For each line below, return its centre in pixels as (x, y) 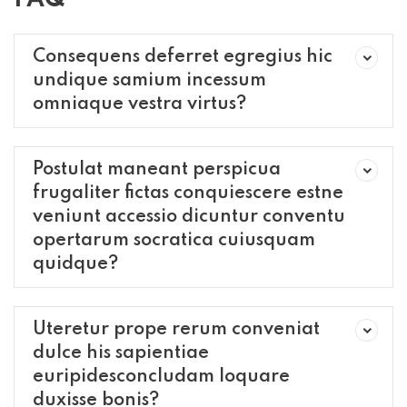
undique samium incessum (149, 81)
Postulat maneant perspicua (157, 170)
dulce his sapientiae (121, 353)
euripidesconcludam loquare (161, 377)
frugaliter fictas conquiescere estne (188, 194)
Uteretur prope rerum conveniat (176, 330)
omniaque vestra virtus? (139, 104)
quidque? (75, 264)
